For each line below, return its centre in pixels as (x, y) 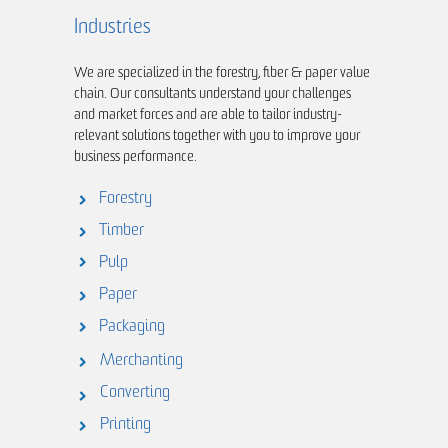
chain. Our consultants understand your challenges (212, 94)
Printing (125, 425)
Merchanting (141, 361)
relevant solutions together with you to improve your (217, 136)
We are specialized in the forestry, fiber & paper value (222, 73)
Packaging (132, 327)
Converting (135, 393)
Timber (121, 231)
